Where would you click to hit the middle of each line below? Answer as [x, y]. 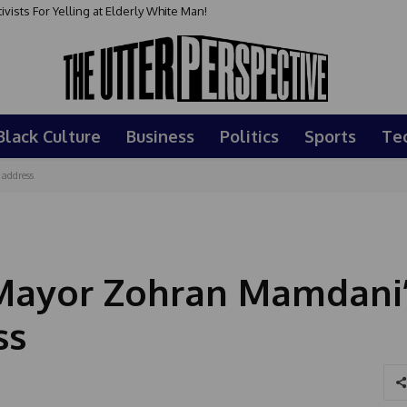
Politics [249, 136]
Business [160, 136]
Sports [330, 136]
